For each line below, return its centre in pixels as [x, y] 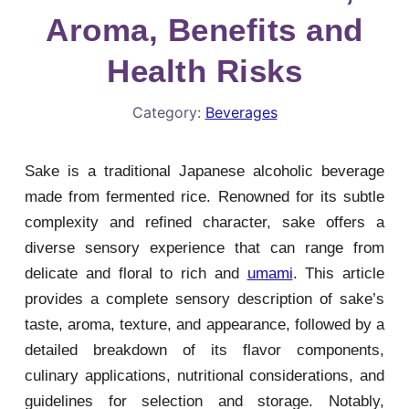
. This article [338, 273]
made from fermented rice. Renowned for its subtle [204, 197]
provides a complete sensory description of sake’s [204, 299]
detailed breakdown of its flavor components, [204, 350]
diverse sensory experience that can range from [204, 248]
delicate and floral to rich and [136, 273]
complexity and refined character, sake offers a [204, 222]
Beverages [241, 112]
